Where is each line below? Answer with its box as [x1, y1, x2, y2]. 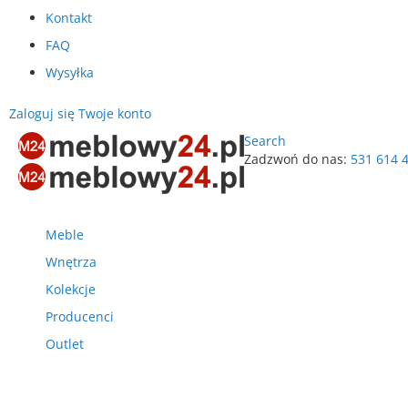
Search [244, 132, 286, 149]
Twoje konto [78, 105, 151, 122]
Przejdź [243, 168, 288, 185]
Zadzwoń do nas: [244, 150, 347, 168]
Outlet [46, 335, 84, 352]
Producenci [46, 308, 114, 325]
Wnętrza [46, 253, 97, 270]
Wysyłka [46, 64, 94, 81]
